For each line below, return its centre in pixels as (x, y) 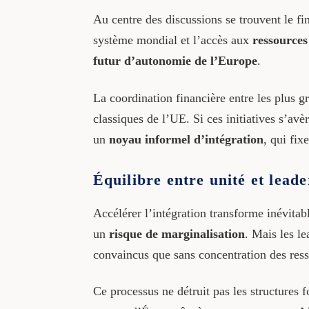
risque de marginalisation (177, 233)
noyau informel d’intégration (186, 139)
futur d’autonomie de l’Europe (175, 61)
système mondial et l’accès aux (172, 40)
